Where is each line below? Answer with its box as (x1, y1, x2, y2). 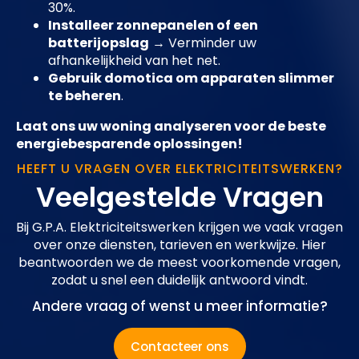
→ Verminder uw (149, 34, 256, 53)
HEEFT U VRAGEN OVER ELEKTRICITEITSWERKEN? (16, 159, 343, 179)
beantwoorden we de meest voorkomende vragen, (18, 253, 341, 272)
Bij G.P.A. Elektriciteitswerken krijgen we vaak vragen (16, 218, 343, 237)
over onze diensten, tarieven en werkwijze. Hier (33, 236, 326, 255)
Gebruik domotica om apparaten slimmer (48, 69, 334, 88)
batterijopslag (48, 34, 149, 53)
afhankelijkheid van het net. (48, 51, 220, 71)
